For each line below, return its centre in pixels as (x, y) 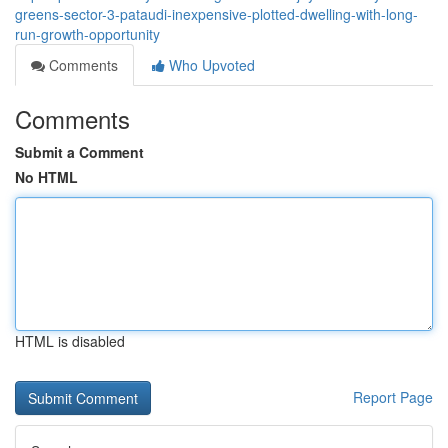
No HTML (46, 177)
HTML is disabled (70, 341)
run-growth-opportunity (87, 34)
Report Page (393, 397)
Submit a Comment (79, 152)
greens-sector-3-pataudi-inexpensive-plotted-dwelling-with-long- (216, 14)
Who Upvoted (210, 65)
